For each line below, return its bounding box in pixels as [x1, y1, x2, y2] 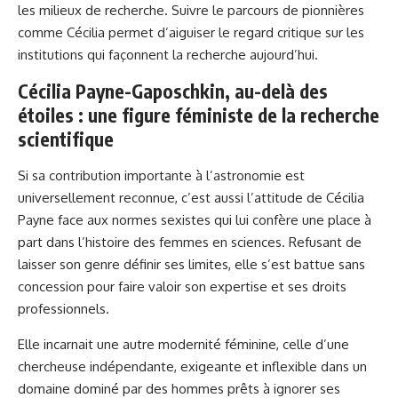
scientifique [18, 127, 114, 151]
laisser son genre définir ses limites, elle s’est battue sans [18, 256, 365, 273]
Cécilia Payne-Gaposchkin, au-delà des [18, 79, 328, 103]
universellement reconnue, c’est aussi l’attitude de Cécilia [18, 189, 364, 206]
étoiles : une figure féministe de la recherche [18, 103, 379, 127]
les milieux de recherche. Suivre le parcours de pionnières [18, 2, 364, 19]
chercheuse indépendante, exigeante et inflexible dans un [18, 358, 367, 375]
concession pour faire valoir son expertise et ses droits [18, 278, 346, 295]
